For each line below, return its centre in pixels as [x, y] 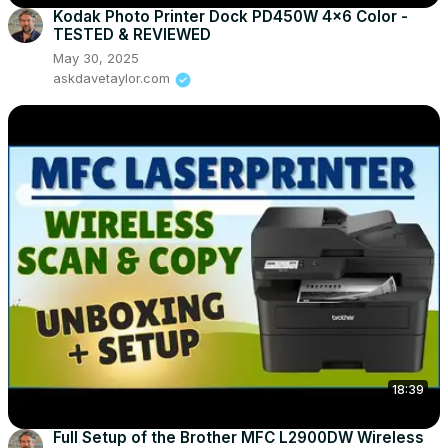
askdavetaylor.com [111, 78]
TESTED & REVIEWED [132, 35]
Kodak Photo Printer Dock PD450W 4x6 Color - [230, 17]
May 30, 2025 [96, 58]
